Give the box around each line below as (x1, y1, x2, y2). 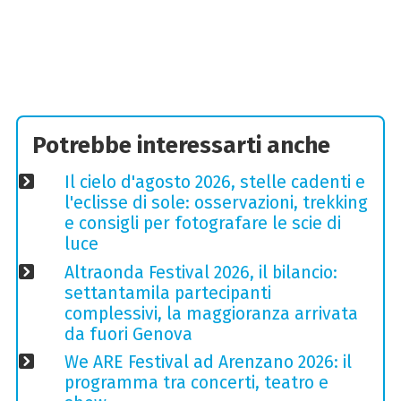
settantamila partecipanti (64, 282, 271, 303)
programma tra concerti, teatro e (64, 371, 328, 393)
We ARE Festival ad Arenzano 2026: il (64, 351, 352, 372)
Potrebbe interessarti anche (32, 131, 331, 159)
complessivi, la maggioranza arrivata (64, 303, 358, 324)
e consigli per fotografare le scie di (64, 213, 341, 235)
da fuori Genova (64, 323, 192, 345)
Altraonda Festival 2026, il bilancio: (64, 261, 337, 283)
